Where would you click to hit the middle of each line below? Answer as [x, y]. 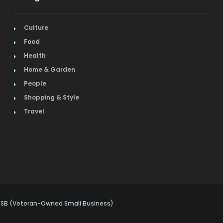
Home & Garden [49, 70]
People [35, 84]
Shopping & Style [51, 98]
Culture [36, 28]
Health [35, 56]
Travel [34, 111]
